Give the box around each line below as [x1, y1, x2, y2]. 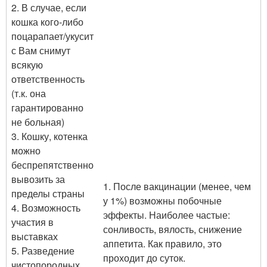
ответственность [11, 72, 85, 86]
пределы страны [11, 187, 85, 200]
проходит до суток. [103, 251, 185, 265]
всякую [11, 58, 43, 72]
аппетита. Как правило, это [103, 237, 222, 250]
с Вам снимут [11, 44, 70, 57]
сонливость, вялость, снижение [103, 222, 242, 236]
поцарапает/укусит [11, 29, 94, 43]
